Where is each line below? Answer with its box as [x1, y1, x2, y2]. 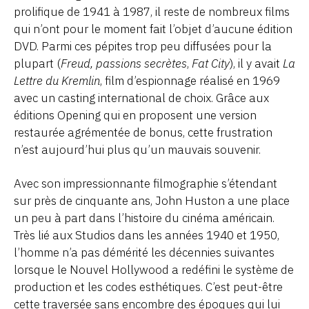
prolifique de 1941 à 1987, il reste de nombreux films [14, 3, 290, 19]
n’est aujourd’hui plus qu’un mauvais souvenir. [14, 141, 261, 157]
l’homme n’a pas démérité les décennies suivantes [14, 244, 275, 260]
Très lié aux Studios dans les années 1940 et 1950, [14, 227, 279, 243]
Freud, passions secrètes [61, 55, 187, 71]
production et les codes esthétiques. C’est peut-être [14, 279, 283, 295]
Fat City [192, 55, 230, 71]
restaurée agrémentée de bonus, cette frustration [14, 124, 272, 140]
